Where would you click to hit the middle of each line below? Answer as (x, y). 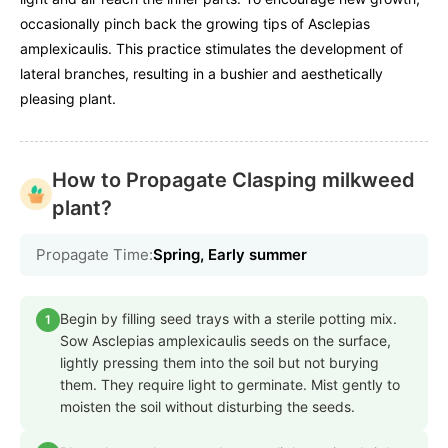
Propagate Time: (94, 254)
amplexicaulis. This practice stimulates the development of (211, 48)
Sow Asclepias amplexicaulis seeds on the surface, (225, 340)
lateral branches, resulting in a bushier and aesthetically (201, 73)
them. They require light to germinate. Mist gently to (230, 384)
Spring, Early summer (230, 254)
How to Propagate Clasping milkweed (233, 179)
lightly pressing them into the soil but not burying (219, 362)
